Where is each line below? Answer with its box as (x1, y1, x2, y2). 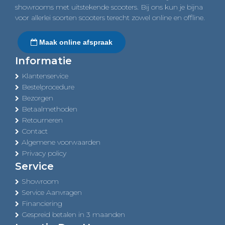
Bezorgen (22, 93, 53, 102)
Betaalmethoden (22, 104, 77, 114)
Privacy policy (22, 148, 66, 158)
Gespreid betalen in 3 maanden (22, 209, 125, 219)
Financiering (22, 198, 62, 208)
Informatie (15, 54, 72, 67)
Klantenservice (22, 71, 68, 80)
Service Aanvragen (22, 187, 82, 197)
